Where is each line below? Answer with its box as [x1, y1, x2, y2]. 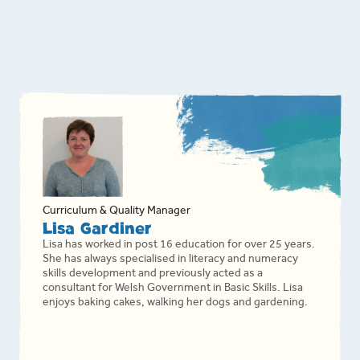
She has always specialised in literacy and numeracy [43, 255, 299, 266]
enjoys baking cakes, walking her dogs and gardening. [43, 298, 309, 309]
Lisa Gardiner [43, 222, 153, 236]
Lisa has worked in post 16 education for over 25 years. [43, 240, 316, 252]
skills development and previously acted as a [43, 269, 264, 280]
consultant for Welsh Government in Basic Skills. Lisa [43, 284, 304, 295]
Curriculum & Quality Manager [43, 207, 191, 218]
